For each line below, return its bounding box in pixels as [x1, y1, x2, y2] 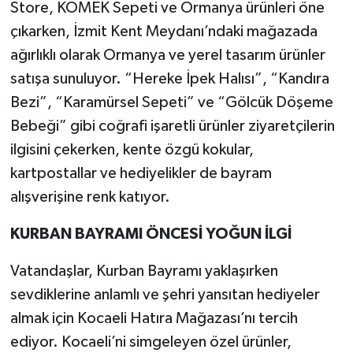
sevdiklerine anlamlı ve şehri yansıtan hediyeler [9, 286, 320, 303]
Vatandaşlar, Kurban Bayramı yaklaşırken [9, 262, 278, 279]
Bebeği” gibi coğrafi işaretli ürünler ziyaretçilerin [9, 117, 335, 134]
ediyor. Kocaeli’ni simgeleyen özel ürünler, [9, 333, 292, 350]
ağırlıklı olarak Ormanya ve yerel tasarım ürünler [9, 46, 325, 63]
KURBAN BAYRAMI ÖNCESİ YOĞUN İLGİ [9, 225, 292, 242]
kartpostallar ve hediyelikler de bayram [9, 165, 272, 181]
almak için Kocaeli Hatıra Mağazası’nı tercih [9, 310, 298, 326]
